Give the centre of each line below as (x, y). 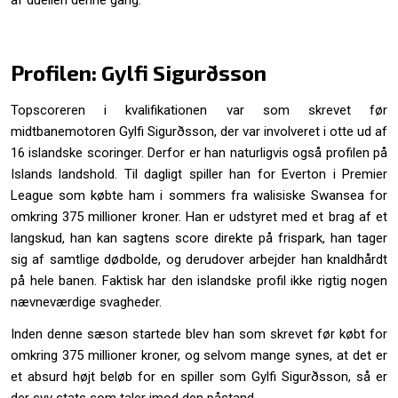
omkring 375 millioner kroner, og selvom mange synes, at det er (199, 356)
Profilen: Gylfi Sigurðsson (139, 73)
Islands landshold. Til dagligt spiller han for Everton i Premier (199, 175)
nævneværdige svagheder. (86, 302)
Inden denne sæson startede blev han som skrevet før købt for (199, 334)
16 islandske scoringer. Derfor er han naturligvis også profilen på (199, 153)
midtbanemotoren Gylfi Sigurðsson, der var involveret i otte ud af (199, 132)
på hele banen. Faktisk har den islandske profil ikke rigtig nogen (199, 281)
